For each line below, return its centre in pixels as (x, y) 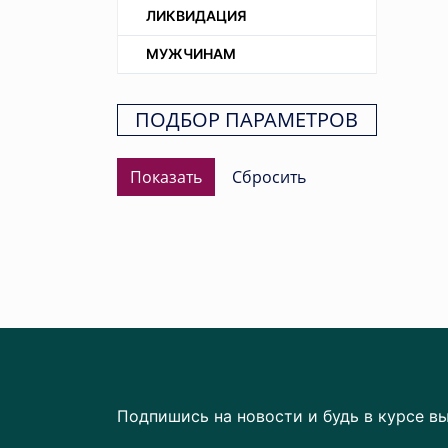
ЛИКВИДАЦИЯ (196, 15)
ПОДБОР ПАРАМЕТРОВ (247, 119)
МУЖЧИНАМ (191, 53)
